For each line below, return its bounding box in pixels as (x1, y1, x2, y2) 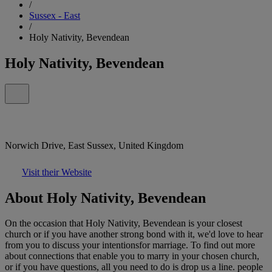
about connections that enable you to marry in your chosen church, (5, 251, 259, 262)
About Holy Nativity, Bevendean (5, 189, 206, 206)
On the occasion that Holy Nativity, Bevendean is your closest (5, 218, 242, 229)
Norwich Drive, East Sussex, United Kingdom (5, 140, 183, 151)
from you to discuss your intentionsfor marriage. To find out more (5, 240, 255, 251)
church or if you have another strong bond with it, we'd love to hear (5, 229, 263, 240)
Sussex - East (29, 10, 80, 21)
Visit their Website (22, 166, 92, 177)
